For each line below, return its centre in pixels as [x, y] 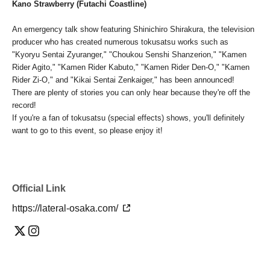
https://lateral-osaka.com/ [66, 209]
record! [24, 105]
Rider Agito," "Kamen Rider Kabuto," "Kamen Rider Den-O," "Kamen [131, 67]
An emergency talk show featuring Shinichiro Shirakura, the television [133, 30]
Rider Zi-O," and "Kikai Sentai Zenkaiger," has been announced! [123, 80]
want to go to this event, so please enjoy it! [87, 131]
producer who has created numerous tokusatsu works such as [120, 42]
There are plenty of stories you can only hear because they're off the [131, 93]
